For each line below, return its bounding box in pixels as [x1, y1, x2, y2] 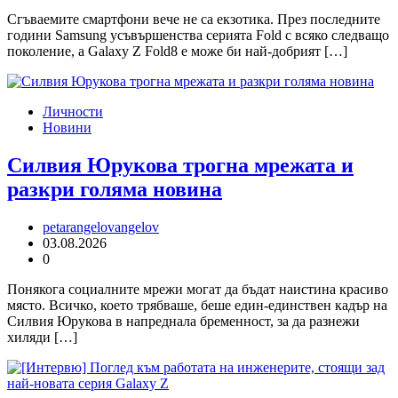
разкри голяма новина [7, 177, 222, 201]
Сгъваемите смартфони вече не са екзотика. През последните [7, 11, 380, 27]
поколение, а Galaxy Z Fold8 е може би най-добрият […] [7, 43, 347, 59]
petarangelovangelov [43, 219, 159, 235]
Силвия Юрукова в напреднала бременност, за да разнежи [7, 313, 360, 329]
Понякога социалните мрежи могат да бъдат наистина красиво [7, 281, 388, 297]
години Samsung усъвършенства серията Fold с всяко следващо [7, 27, 389, 43]
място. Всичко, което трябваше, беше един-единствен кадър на [7, 297, 387, 313]
